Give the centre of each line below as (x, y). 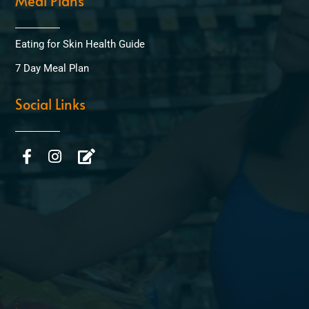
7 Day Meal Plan (52, 68)
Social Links (51, 104)
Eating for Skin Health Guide (80, 44)
